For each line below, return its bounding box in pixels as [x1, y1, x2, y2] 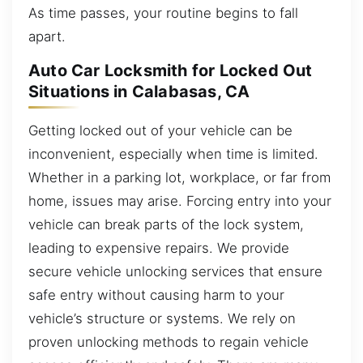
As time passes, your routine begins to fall [28, 4, 298, 21]
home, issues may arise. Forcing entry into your [28, 192, 331, 209]
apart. [28, 28, 66, 45]
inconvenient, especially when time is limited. [28, 145, 318, 162]
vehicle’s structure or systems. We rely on [28, 310, 296, 327]
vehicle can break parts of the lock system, [28, 216, 304, 233]
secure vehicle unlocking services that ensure [28, 263, 322, 280]
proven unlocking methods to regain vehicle [28, 333, 309, 350]
